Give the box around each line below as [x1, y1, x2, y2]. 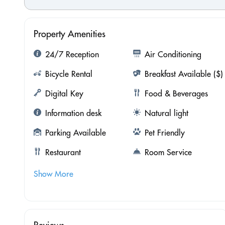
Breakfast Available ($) [144, 68, 223, 79]
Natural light [144, 107, 188, 118]
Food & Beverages [144, 88, 208, 98]
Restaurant [45, 147, 81, 157]
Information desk [45, 107, 101, 118]
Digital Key [45, 88, 83, 98]
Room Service [144, 147, 192, 157]
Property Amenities [34, 28, 105, 40]
